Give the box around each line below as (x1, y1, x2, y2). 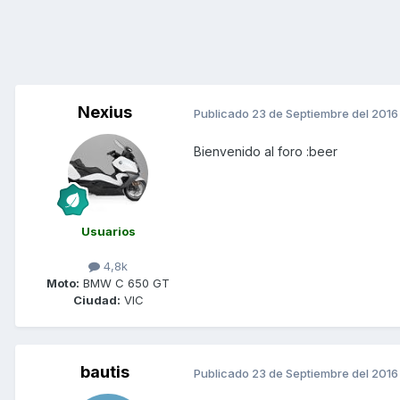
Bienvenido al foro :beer (194, 144, 337, 160)
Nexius (77, 103, 132, 122)
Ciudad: (72, 293, 121, 308)
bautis (79, 362, 129, 382)
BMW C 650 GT (79, 276, 170, 291)
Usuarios (80, 224, 136, 239)
